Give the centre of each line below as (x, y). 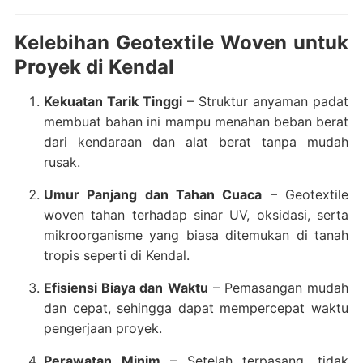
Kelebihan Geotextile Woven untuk (181, 43)
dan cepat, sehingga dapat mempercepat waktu (196, 308)
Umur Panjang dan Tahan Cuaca (153, 194)
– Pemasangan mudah (278, 288)
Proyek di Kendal (94, 67)
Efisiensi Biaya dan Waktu (126, 288)
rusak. (62, 162)
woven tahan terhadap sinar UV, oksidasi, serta (196, 215)
